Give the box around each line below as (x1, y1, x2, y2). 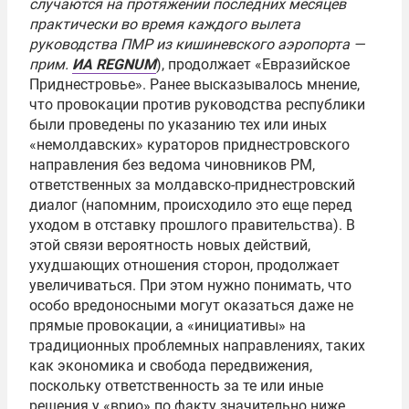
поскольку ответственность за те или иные (29, 377, 323, 394)
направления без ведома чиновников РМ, (29, 156, 315, 173)
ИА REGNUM (72, 56, 156, 73)
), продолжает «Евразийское (156, 56, 350, 73)
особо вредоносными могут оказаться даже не (29, 297, 353, 314)
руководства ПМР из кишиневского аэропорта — (29, 36, 364, 53)
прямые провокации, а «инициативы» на (29, 317, 306, 334)
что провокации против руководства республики (29, 96, 365, 113)
